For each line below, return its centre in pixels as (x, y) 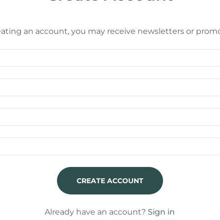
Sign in (162, 212)
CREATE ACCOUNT (110, 181)
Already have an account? (96, 212)
